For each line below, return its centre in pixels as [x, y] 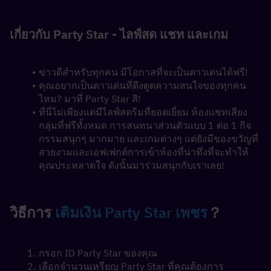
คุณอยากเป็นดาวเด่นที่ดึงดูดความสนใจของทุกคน [142, 85]
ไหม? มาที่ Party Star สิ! [90, 99]
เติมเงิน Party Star [115, 212]
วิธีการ [32, 212]
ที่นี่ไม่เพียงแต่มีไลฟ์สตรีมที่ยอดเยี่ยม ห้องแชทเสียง [143, 112]
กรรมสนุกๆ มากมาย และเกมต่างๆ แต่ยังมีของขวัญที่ [149, 139]
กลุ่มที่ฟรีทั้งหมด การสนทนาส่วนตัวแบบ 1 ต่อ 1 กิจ [145, 125]
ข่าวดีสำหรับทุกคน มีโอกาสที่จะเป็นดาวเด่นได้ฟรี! [143, 72]
